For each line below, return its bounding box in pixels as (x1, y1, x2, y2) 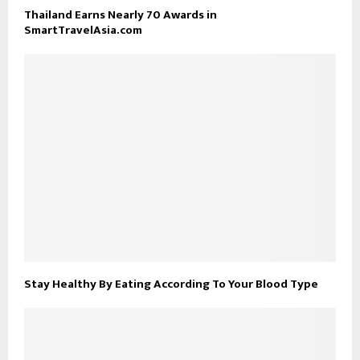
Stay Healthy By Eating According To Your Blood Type (24, 273, 318, 294)
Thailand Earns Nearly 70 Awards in (24, 5, 217, 26)
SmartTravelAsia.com (24, 20, 142, 41)
